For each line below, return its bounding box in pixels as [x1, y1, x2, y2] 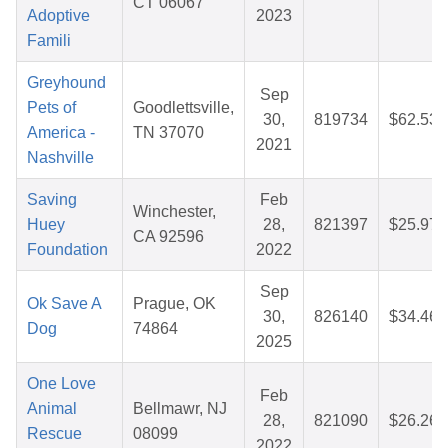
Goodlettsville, [133, 99, 234, 117]
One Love [27, 375, 96, 393]
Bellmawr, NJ [133, 400, 227, 418]
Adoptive [27, 7, 90, 25]
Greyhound [27, 74, 106, 92]
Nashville [27, 149, 94, 167]
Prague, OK [133, 295, 216, 313]
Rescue [27, 425, 82, 443]
